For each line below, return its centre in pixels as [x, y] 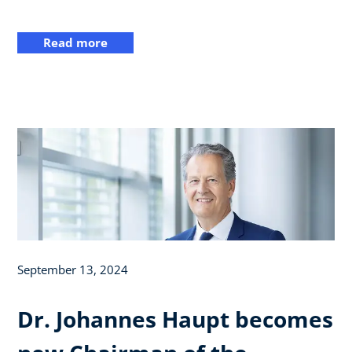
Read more [75, 43]
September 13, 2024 [73, 270]
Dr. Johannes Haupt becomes [175, 319]
